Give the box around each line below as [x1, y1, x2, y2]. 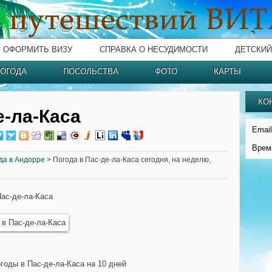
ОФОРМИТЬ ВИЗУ [3, 45, 72, 54]
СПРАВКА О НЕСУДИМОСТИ [100, 45, 208, 54]
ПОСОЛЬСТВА [63, 67, 118, 76]
